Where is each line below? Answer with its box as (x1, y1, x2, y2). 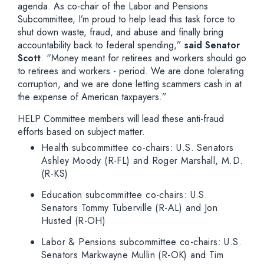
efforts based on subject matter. (18, 125, 145, 138)
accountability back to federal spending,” (18, 38, 184, 52)
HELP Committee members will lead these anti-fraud (18, 112, 224, 126)
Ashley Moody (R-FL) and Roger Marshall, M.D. (41, 154, 243, 167)
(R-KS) (41, 167, 68, 180)
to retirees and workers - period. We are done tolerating (18, 64, 244, 78)
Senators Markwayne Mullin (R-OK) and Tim (41, 247, 223, 262)
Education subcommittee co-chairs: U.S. (41, 187, 208, 202)
